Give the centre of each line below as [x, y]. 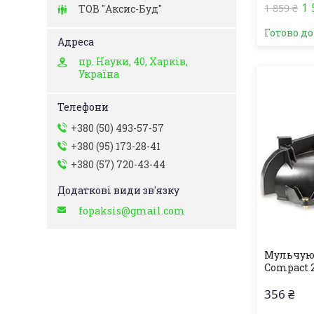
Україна [99, 74]
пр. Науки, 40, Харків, [133, 61]
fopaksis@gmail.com [132, 211]
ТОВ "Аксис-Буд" [120, 9]
